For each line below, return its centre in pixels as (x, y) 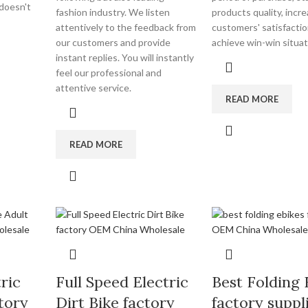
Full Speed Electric (122, 282)
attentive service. (94, 88)
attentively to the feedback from (126, 27)
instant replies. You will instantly (125, 57)
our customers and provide (113, 42)
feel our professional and (109, 73)
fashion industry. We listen (113, 12)
